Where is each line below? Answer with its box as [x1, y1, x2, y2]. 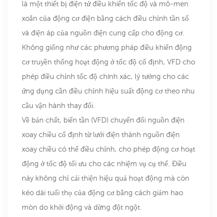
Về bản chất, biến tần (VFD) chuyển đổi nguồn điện [22, 116, 185, 124]
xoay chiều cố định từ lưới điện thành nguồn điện [22, 130, 180, 139]
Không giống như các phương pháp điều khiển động [22, 43, 192, 52]
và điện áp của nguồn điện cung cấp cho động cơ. [22, 29, 185, 37]
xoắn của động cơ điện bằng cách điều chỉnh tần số [22, 14, 189, 23]
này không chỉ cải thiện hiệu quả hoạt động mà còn [22, 174, 189, 183]
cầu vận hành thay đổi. [22, 101, 95, 110]
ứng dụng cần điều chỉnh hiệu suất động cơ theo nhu [22, 87, 195, 95]
